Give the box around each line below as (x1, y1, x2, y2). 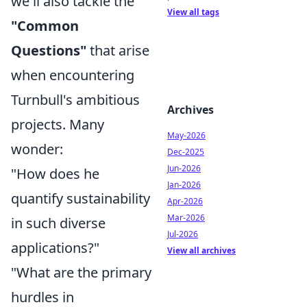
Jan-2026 (167, 179, 201, 191)
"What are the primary (11, 263, 151, 282)
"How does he (11, 164, 99, 183)
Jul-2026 (167, 228, 198, 240)
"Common (11, 16, 79, 35)
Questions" (11, 41, 86, 60)
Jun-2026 (167, 162, 201, 174)
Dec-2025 (167, 146, 204, 158)
